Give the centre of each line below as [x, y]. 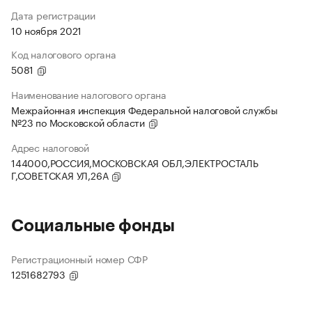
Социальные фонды [93, 226]
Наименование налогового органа [89, 94]
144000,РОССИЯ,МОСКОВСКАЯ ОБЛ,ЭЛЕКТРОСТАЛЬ [135, 163]
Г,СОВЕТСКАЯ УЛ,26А [61, 175]
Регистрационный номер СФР [79, 259]
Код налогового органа [64, 54]
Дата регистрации [53, 15]
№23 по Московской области [79, 122]
